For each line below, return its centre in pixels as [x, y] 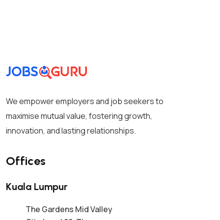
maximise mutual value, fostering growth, [79, 116]
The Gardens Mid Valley [69, 209]
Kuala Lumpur [37, 187]
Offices [26, 161]
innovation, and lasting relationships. [71, 131]
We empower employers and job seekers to [85, 101]
